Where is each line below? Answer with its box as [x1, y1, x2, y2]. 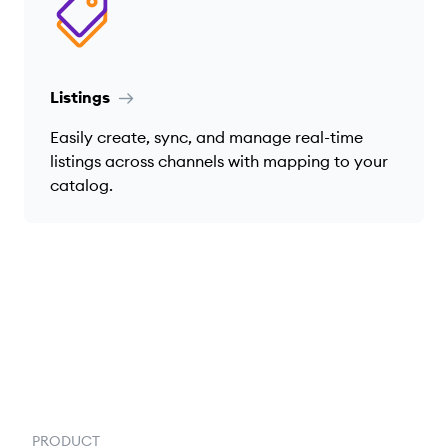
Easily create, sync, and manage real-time [50, 126, 363, 147]
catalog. [50, 174, 113, 195]
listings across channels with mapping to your [50, 150, 388, 171]
